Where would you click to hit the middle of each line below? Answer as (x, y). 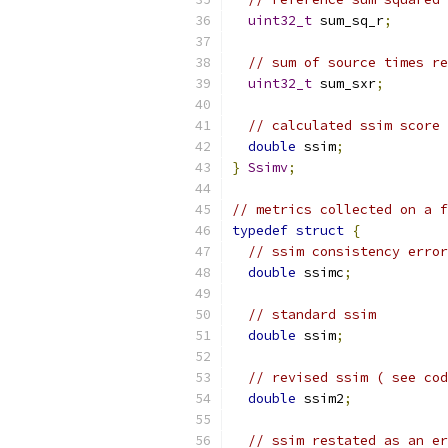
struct (320, 230)
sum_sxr (344, 83)
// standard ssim (312, 314)
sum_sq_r (348, 20)
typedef (260, 230)
